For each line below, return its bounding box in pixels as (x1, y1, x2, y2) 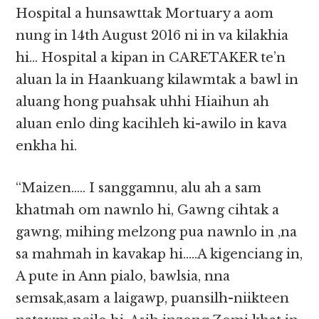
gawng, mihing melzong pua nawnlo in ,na (16, 224, 298, 241)
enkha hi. (16, 138, 78, 155)
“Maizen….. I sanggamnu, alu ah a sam (16, 180, 262, 197)
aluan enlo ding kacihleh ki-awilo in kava (16, 116, 288, 132)
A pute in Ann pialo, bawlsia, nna (16, 268, 231, 285)
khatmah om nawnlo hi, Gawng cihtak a (16, 202, 280, 219)
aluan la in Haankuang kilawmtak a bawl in (16, 72, 299, 88)
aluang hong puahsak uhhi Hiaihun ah (16, 94, 270, 110)
